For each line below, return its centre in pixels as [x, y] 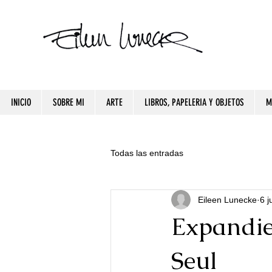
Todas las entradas [147, 153]
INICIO [21, 102]
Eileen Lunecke [227, 199]
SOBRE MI [68, 102]
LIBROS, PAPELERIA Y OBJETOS [194, 102]
